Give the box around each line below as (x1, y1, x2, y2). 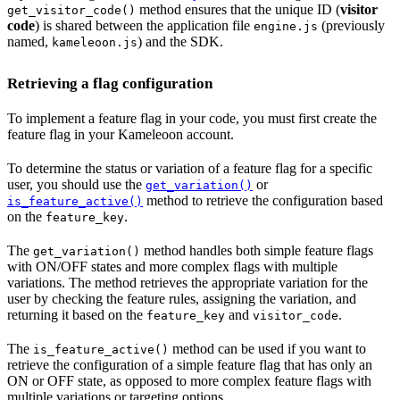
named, (7, 33, 52, 49)
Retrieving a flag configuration (7, 74, 212, 92)
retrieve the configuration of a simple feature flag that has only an (7, 356, 372, 372)
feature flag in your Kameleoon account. (7, 126, 234, 142)
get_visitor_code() (7, 3, 136, 17)
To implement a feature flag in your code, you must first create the (7, 110, 377, 126)
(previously (318, 17, 385, 33)
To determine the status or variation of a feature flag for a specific (7, 160, 372, 176)
